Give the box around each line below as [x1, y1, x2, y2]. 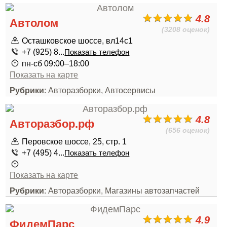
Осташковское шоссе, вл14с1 [22, 36, 133, 45]
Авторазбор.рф [10, 118, 95, 130]
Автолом [10, 17, 59, 29]
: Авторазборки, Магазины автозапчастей [44, 186, 200, 195]
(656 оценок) [166, 126, 210, 134]
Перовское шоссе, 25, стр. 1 [22, 137, 127, 146]
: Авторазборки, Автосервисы [44, 86, 156, 95]
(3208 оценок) [162, 25, 210, 33]
